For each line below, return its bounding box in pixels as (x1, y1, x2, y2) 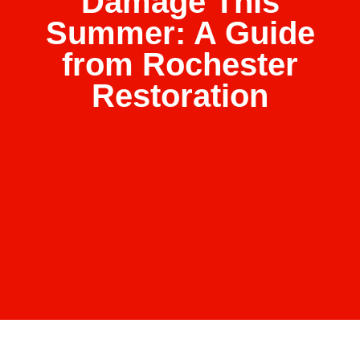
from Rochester (62, 47, 298, 83)
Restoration (92, 78, 268, 114)
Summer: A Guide (45, 15, 315, 51)
